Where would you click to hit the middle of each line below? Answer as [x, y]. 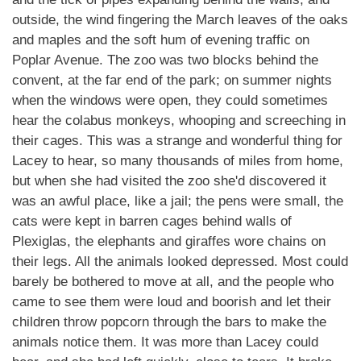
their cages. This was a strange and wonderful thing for [177, 141]
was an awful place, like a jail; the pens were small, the [178, 201]
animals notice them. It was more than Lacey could [165, 342]
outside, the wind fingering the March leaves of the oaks [180, 20]
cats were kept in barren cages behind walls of [152, 221]
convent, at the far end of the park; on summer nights [172, 80]
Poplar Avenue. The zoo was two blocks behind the [165, 60]
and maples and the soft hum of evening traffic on [161, 40]
